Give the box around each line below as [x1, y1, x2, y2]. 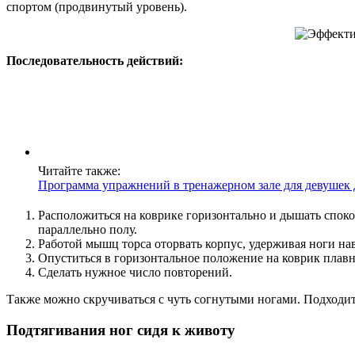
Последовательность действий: [6, 54, 183, 67]
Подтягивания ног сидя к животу [6, 322, 235, 339]
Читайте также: [38, 164, 120, 177]
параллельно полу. [38, 223, 137, 237]
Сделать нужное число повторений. [38, 265, 232, 280]
